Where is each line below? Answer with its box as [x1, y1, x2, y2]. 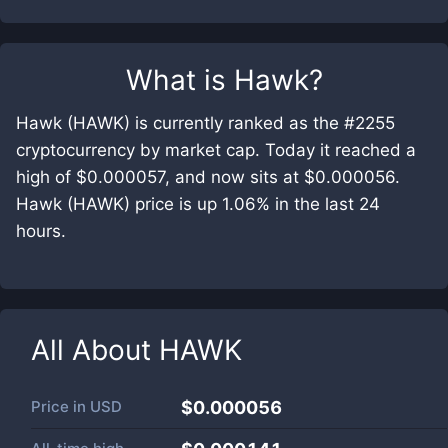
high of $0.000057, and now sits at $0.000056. [16, 167, 400, 187]
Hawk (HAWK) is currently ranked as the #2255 [16, 113, 395, 133]
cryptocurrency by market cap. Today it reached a [16, 140, 416, 160]
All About [31, 333, 159, 367]
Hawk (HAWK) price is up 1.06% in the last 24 [16, 194, 380, 214]
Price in [31, 397, 90, 416]
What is [125, 63, 234, 97]
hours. [16, 221, 66, 241]
